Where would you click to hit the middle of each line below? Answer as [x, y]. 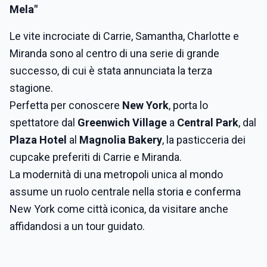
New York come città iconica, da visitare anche [119, 209]
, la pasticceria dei [204, 140]
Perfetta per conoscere [66, 105]
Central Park [208, 122]
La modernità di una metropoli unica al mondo [116, 174]
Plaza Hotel [38, 140]
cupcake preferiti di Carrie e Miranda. [96, 157]
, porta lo [188, 105]
